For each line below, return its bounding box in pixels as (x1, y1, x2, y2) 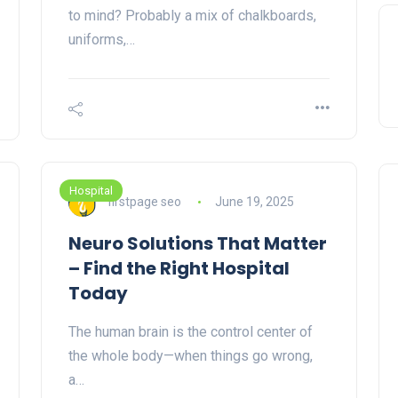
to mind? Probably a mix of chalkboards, (68, 7, 316, 25)
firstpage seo (107, 194, 181, 209)
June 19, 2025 (214, 194, 294, 209)
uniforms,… (68, 31, 135, 49)
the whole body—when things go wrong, (68, 347, 313, 365)
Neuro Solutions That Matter (68, 231, 327, 257)
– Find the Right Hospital (68, 256, 290, 282)
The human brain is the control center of (68, 323, 313, 341)
